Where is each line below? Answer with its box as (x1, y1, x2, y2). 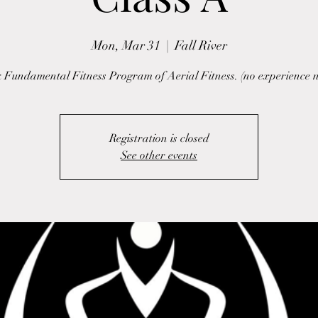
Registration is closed (109, 131, 209, 146)
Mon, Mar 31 (91, 38, 160, 53)
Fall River (174, 38, 227, 53)
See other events (121, 148, 197, 163)
